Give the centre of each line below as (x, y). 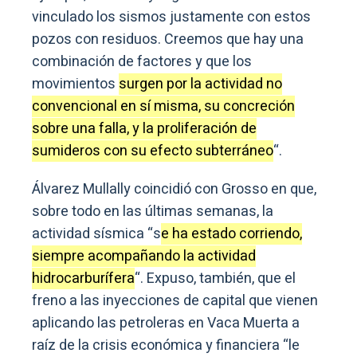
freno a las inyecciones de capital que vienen (175, 301)
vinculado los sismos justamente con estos (171, 18)
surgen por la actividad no (200, 84)
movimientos (75, 84)
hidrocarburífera (83, 279)
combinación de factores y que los (142, 62)
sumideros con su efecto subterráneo (153, 151)
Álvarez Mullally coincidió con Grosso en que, (174, 190)
